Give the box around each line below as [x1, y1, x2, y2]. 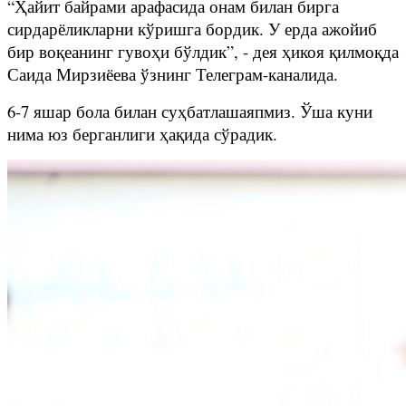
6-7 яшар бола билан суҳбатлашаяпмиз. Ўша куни [7, 99, 372, 122]
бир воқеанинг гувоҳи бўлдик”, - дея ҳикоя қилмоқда [7, 39, 399, 63]
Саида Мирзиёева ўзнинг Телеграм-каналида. [7, 62, 338, 85]
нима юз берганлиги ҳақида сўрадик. [7, 121, 277, 145]
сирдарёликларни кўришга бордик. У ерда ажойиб [7, 16, 377, 40]
